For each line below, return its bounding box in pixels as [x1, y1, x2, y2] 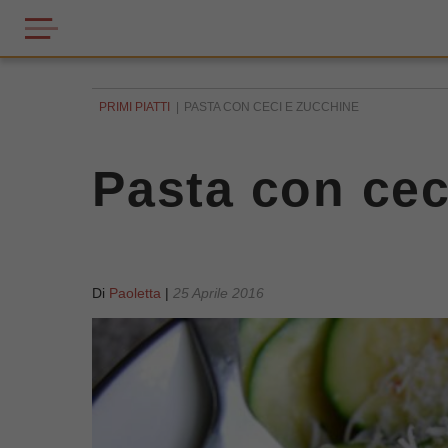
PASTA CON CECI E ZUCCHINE [184, 100, 359, 114]
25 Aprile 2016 [173, 285, 264, 301]
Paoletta [109, 285, 161, 301]
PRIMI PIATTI [99, 100, 170, 114]
